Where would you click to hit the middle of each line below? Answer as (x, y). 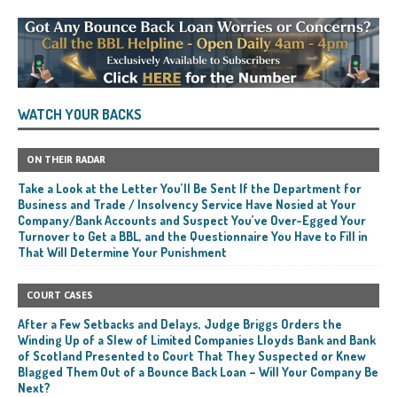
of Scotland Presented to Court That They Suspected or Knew (192, 356)
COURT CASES (60, 296)
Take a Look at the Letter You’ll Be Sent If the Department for (190, 189)
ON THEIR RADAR (66, 160)
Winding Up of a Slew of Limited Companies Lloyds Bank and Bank (197, 340)
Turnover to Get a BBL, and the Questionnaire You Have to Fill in (193, 237)
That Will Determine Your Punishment (122, 253)
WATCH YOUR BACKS (80, 115)
